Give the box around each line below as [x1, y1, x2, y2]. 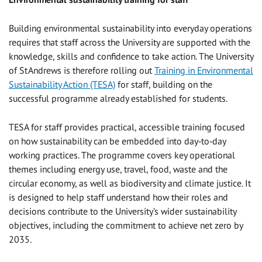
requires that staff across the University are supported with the [9, 36, 250, 48]
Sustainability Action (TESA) [9, 78, 115, 90]
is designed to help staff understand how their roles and [9, 191, 228, 203]
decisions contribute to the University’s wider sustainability [9, 205, 236, 217]
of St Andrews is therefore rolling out [9, 64, 154, 76]
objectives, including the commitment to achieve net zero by [9, 219, 243, 231]
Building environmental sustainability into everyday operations [9, 22, 252, 34]
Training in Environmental [154, 64, 253, 76]
